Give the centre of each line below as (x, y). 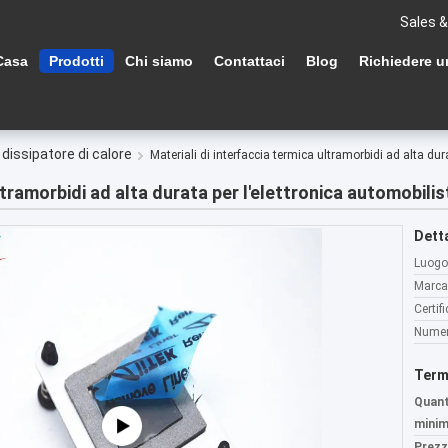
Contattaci (249, 61)
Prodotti (76, 61)
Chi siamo (159, 61)
